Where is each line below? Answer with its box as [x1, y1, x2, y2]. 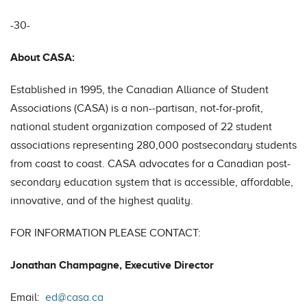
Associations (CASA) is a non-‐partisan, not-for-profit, [10, 102, 263, 114]
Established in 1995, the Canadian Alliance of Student [10, 84, 269, 96]
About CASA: [10, 51, 75, 64]
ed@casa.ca [45, 291, 103, 304]
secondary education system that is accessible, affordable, [10, 176, 293, 188]
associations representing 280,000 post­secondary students [10, 139, 297, 151]
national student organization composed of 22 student [10, 121, 272, 133]
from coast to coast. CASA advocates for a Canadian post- [10, 158, 291, 170]
